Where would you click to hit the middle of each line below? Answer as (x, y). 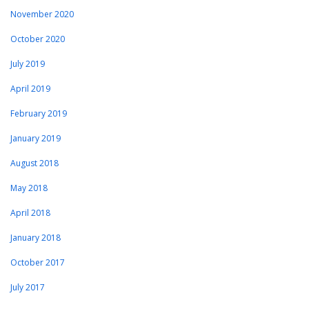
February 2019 (39, 114)
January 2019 (36, 139)
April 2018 (30, 213)
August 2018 (34, 163)
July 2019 (28, 64)
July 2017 (28, 288)
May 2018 (29, 188)
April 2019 (30, 89)
